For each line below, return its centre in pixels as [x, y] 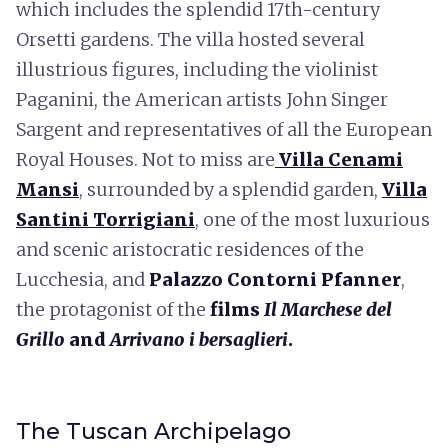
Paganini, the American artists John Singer [202, 99]
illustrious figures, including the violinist [197, 69]
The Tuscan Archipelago [153, 431]
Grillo [40, 339]
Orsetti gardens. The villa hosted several [190, 39]
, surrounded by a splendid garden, [230, 189]
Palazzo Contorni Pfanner [275, 279]
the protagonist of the [113, 309]
